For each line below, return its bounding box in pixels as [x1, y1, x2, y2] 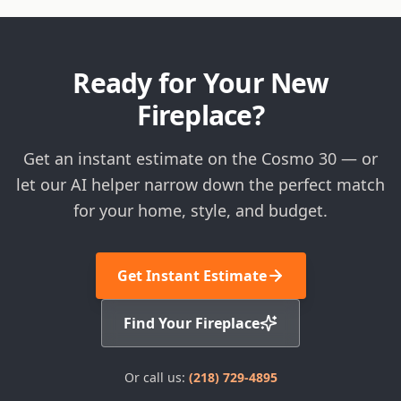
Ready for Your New [73, 64, 328, 101]
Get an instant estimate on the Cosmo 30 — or [23, 148, 378, 169]
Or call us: [124, 369, 189, 386]
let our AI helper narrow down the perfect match [16, 174, 385, 195]
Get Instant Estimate [116, 266, 267, 286]
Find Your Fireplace [124, 313, 260, 333]
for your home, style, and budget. [73, 200, 328, 221]
